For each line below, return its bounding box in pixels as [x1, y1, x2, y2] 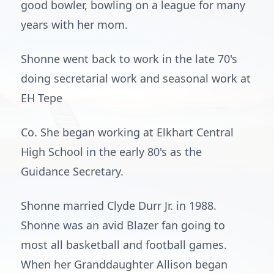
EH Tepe [21, 91, 62, 105]
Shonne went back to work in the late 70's [21, 51, 237, 66]
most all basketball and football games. [21, 237, 227, 252]
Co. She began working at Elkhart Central [21, 125, 234, 139]
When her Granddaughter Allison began [21, 257, 228, 272]
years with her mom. [21, 17, 128, 32]
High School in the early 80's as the [21, 144, 202, 159]
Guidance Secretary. [21, 164, 124, 179]
